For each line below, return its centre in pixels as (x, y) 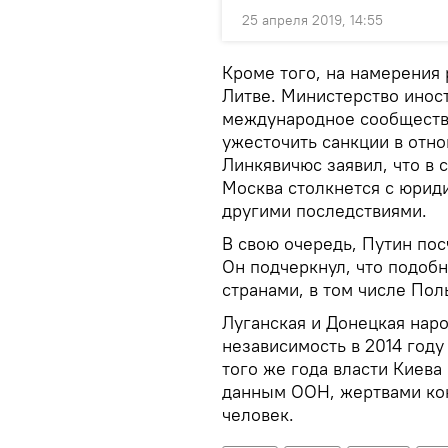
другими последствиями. (324, 210)
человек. (258, 414)
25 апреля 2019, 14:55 (312, 20)
